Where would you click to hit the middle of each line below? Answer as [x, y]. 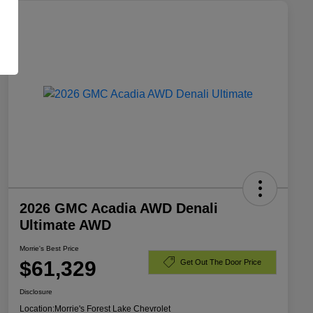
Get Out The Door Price [221, 262]
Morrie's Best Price [49, 249]
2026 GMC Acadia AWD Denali [119, 209]
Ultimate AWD [65, 225]
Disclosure [36, 292]
